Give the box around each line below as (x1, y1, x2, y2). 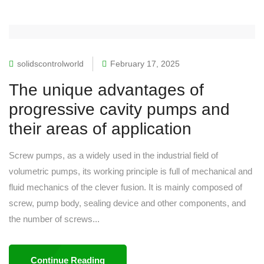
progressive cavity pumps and (9, 100, 230, 118)
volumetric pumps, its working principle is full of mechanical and (9, 166, 252, 176)
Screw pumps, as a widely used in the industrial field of (9, 150, 218, 160)
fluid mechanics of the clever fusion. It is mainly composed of (9, 181, 242, 192)
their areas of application (9, 119, 192, 138)
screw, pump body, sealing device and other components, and (9, 197, 246, 208)
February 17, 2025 (110, 58, 180, 68)
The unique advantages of (9, 80, 204, 99)
